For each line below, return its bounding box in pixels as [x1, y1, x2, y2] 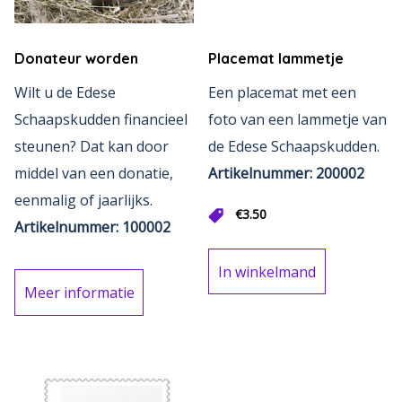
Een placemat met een [208, 83, 357, 103]
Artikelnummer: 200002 [208, 163, 365, 184]
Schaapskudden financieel [14, 109, 188, 130]
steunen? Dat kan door [14, 136, 169, 157]
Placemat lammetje [208, 49, 345, 68]
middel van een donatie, [14, 163, 173, 184]
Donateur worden [14, 49, 138, 68]
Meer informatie [23, 282, 135, 302]
